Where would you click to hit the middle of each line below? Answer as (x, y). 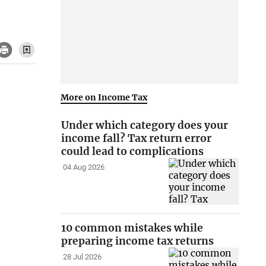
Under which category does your (145, 126)
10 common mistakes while (132, 228)
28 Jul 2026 (82, 257)
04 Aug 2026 (83, 167)
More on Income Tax (104, 97)
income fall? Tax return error (137, 139)
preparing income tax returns (138, 241)
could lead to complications (133, 152)
